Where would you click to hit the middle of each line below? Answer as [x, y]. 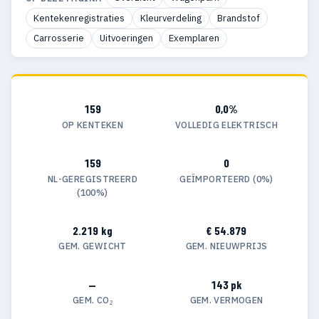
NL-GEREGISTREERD [93, 178]
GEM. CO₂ [93, 300]
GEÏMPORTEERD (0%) [226, 178]
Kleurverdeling [171, 18]
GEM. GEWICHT [93, 246]
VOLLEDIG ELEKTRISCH [226, 124]
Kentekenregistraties [79, 18]
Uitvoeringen [126, 38]
